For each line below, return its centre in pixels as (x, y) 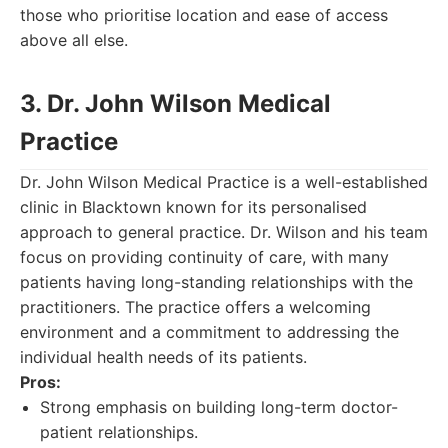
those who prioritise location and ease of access (204, 15)
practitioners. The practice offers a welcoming (195, 307)
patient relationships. (119, 432)
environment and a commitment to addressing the (209, 332)
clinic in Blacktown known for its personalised (193, 207)
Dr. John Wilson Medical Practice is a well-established (224, 182)
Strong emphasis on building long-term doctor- (219, 407)
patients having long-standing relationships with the (216, 282)
